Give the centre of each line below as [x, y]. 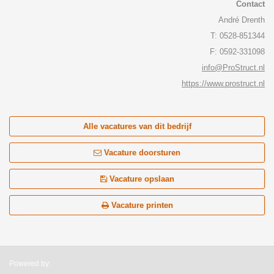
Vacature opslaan [140, 179]
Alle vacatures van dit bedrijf [137, 126]
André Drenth [242, 20]
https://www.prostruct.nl [223, 83]
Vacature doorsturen [141, 153]
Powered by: [30, 264]
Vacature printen [141, 205]
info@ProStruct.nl [233, 68]
